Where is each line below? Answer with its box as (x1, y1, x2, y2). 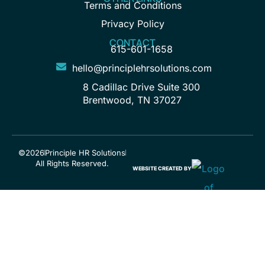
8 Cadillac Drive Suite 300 (83, 81, 201, 93)
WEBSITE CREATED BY (132, 165, 192, 172)
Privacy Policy (101, 18, 164, 30)
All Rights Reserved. (35, 159, 109, 169)
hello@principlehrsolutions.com (72, 62, 212, 75)
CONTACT (109, 36, 156, 50)
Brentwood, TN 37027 (83, 94, 182, 106)
